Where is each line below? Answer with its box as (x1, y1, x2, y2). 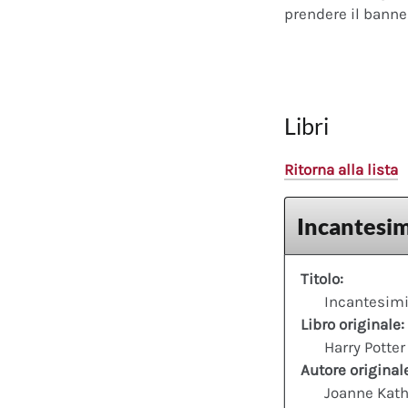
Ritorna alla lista (284, 160, 398, 178)
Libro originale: (301, 314, 404, 333)
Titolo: (301, 269, 343, 288)
